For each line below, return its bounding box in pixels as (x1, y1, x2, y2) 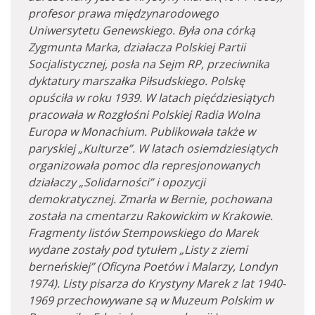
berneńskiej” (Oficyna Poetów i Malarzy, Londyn (28, 259, 278, 274)
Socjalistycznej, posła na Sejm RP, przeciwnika (28, 56, 269, 72)
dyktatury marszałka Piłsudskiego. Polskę (28, 73, 245, 89)
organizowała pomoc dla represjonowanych (28, 157, 260, 173)
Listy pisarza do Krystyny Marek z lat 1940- (63, 276, 285, 291)
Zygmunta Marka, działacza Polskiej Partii (28, 39, 245, 55)
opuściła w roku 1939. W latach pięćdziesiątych (28, 90, 274, 105)
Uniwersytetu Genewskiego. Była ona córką (28, 22, 255, 38)
